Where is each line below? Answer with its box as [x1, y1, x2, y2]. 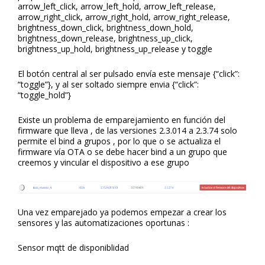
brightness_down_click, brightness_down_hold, [18, 21, 193, 33]
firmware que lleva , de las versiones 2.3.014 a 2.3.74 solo [18, 124, 237, 136]
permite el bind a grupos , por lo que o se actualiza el [18, 135, 221, 147]
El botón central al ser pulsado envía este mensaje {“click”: [18, 67, 240, 79]
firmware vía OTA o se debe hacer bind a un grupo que [18, 146, 227, 157]
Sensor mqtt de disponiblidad [18, 242, 129, 254]
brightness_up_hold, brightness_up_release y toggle [18, 43, 212, 54]
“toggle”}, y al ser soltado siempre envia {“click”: [18, 78, 199, 90]
